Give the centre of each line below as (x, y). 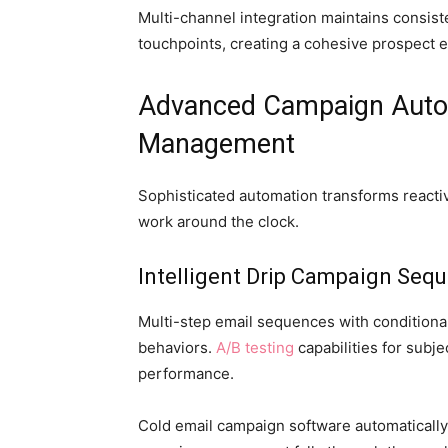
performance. (186, 373)
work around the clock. (218, 221)
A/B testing (255, 347)
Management (216, 144)
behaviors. (177, 347)
